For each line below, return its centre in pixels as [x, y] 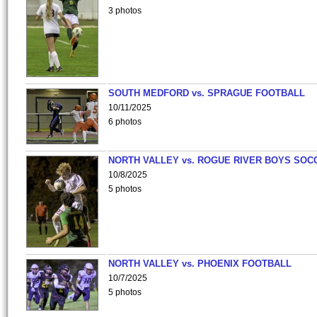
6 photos [125, 122]
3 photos [125, 11]
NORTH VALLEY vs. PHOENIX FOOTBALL [200, 264]
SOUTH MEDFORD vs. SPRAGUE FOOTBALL [207, 93]
